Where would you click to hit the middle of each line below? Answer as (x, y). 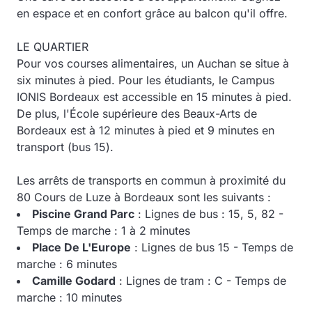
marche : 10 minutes (69, 297)
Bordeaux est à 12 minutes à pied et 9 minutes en (146, 130)
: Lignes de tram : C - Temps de (201, 280)
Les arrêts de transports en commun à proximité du (151, 180)
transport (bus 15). (65, 147)
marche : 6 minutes (67, 264)
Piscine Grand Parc (83, 213)
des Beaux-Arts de (207, 113)
